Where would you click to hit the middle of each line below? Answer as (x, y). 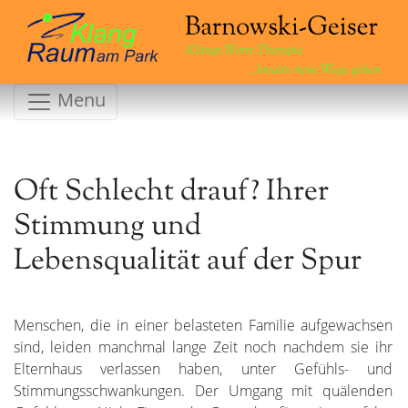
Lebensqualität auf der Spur (188, 262)
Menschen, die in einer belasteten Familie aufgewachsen (203, 325)
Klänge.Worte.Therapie (245, 51)
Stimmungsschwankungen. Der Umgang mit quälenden (203, 390)
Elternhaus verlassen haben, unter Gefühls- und (203, 368)
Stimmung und (107, 227)
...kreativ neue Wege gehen (315, 70)
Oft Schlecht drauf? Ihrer (171, 193)
